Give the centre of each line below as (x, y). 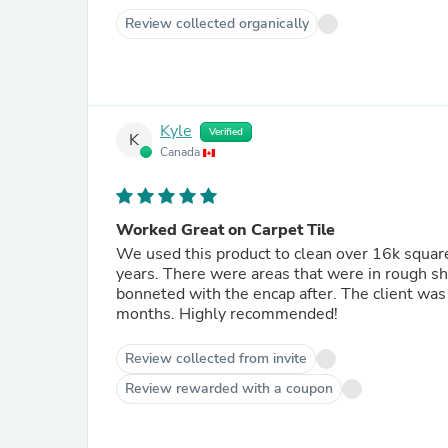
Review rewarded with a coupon (229, 388)
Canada (181, 152)
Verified (226, 132)
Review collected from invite (216, 358)
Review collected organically (217, 23)
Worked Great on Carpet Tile (225, 230)
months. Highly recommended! (227, 314)
